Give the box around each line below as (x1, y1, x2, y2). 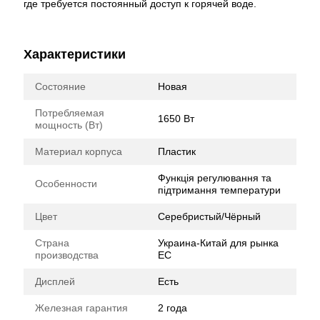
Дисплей (35, 276, 75, 287)
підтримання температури (158, 184, 281, 196)
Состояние (35, 81, 86, 92)
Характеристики (24, 47, 126, 61)
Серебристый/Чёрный (158, 211, 261, 222)
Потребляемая (35, 107, 104, 119)
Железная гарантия (35, 302, 128, 314)
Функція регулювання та (158, 172, 271, 184)
